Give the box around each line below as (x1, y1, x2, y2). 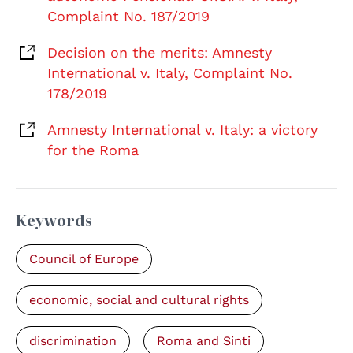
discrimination (29, 333, 117, 349)
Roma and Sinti (157, 333, 251, 349)
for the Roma (47, 142, 139, 159)
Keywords (16, 210, 92, 232)
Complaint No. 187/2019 (47, 8, 210, 25)
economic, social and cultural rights (29, 292, 249, 308)
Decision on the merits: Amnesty (47, 44, 272, 61)
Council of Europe (29, 251, 139, 267)
